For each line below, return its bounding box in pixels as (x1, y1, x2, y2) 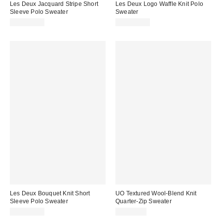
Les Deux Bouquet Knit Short (10, 190, 90, 197)
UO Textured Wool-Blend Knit (115, 190, 197, 197)
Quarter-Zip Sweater (115, 198, 172, 205)
